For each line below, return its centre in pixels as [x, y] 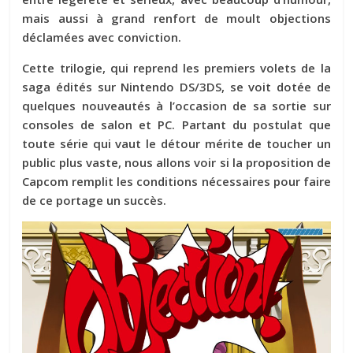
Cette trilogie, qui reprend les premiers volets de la [176, 67]
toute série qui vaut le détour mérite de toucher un [176, 143]
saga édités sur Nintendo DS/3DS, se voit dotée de [176, 86]
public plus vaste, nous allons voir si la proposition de [176, 162]
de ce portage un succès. [95, 200]
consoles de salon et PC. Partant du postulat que [176, 124]
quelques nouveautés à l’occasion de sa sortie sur [176, 105]
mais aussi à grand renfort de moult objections [176, 18]
